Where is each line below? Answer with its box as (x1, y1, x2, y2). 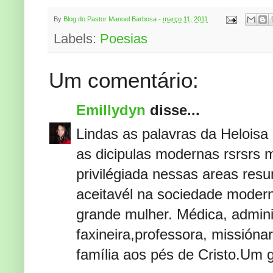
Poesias (100, 31, 147, 47)
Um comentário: (49, 68, 199, 93)
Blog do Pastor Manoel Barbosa (63, 15, 157, 23)
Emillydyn (76, 102, 146, 119)
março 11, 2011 (163, 15, 208, 23)
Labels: (54, 31, 100, 47)
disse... (146, 102, 200, 119)
